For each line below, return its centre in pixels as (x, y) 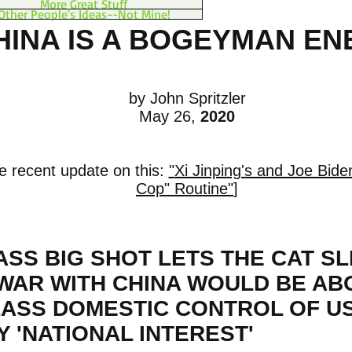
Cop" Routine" (185, 189)
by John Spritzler (187, 98)
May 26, (170, 116)
